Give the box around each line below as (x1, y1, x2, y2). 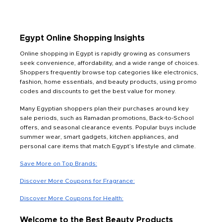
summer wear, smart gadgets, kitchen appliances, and (20, 134, 178, 140)
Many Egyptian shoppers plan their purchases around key (20, 106, 189, 112)
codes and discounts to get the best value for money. (20, 88, 176, 95)
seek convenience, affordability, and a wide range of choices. (20, 60, 199, 66)
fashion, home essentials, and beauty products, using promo (20, 79, 197, 85)
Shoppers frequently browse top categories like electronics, (20, 69, 198, 76)
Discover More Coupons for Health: (20, 195, 123, 202)
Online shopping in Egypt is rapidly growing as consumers (20, 51, 190, 57)
